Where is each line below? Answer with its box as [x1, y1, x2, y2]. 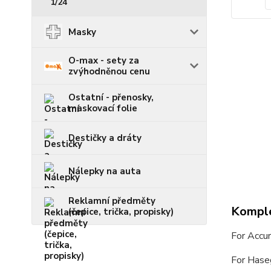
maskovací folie [68, 102, 137, 115]
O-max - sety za [68, 54, 139, 67]
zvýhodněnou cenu [68, 65, 150, 78]
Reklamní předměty [68, 195, 155, 207]
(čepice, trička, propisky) [68, 206, 174, 218]
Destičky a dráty [68, 132, 142, 145]
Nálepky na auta [68, 165, 141, 178]
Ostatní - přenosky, [68, 91, 154, 104]
